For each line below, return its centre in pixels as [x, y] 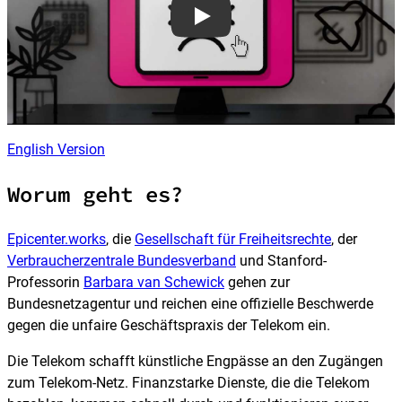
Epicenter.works [57, 239]
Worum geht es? [95, 194]
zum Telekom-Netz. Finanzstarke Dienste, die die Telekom [188, 382]
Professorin [45, 282]
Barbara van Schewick [154, 282]
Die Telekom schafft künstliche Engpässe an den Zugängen [195, 361]
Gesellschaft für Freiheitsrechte [233, 239]
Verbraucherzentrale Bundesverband [122, 260]
